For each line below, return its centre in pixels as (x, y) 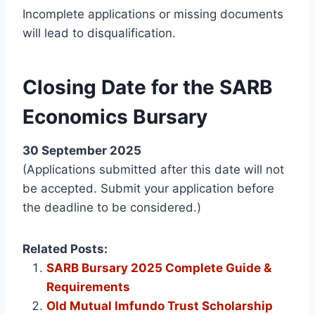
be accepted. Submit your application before (148, 188)
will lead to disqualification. (99, 33)
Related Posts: (65, 249)
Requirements (88, 287)
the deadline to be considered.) (112, 207)
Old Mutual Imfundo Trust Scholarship (160, 306)
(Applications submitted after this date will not (153, 169)
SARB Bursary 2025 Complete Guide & (159, 268)
